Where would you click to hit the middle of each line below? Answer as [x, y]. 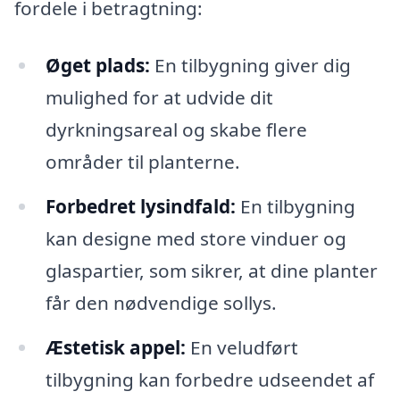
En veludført [242, 347]
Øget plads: [97, 65]
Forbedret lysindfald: [140, 206]
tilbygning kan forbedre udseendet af [209, 379]
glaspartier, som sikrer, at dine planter [211, 270]
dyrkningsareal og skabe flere [176, 129]
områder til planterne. [142, 161]
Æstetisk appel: [115, 347]
